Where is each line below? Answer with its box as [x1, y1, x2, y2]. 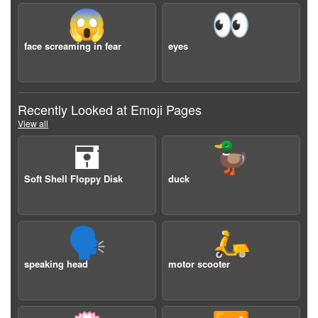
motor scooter [168, 257, 230, 270]
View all [18, 117, 48, 129]
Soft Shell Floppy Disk [24, 172, 123, 185]
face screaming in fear [24, 39, 121, 53]
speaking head [24, 257, 88, 270]
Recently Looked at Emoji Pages [18, 100, 202, 119]
